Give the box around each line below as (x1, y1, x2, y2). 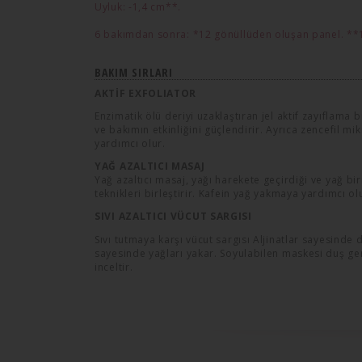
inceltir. (95, 259, 133, 274)
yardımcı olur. (95, 136, 166, 150)
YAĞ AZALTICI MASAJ (95, 159, 205, 174)
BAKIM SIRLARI (95, 64, 173, 80)
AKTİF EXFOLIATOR (95, 86, 197, 100)
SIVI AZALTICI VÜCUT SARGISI (95, 209, 252, 224)
